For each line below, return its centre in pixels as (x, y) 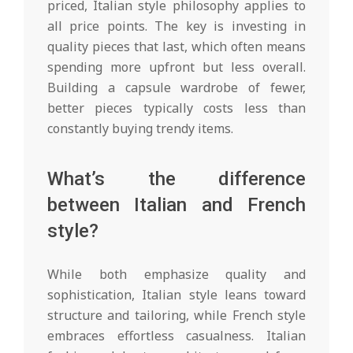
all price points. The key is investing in (176, 26)
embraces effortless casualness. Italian (176, 335)
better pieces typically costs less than (176, 108)
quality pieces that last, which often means (176, 46)
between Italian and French (176, 204)
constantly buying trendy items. (140, 128)
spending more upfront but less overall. (176, 67)
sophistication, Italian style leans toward (176, 294)
